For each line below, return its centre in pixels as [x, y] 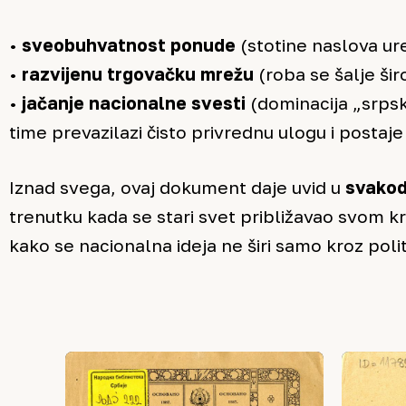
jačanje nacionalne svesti [134, 103]
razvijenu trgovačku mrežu [138, 74]
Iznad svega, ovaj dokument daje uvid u [177, 187]
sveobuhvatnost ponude [129, 45]
